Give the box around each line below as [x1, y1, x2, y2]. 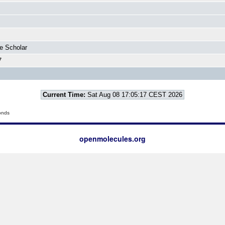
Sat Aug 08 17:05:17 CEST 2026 [85, 91, 182, 98]
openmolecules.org [79, 134, 146, 144]
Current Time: [43, 91, 85, 98]
